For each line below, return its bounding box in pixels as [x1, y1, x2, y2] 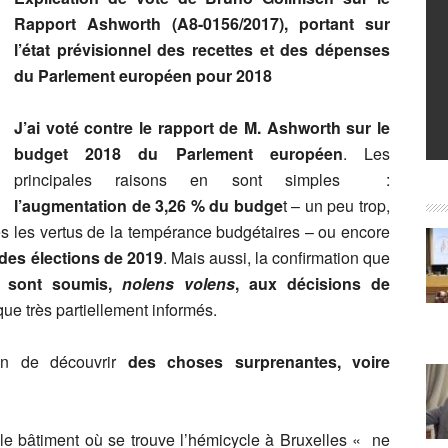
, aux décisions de [235, 272, 390, 295]
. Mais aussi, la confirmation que [162, 246, 390, 269]
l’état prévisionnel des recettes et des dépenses [14, 38, 390, 61]
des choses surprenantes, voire [127, 350, 390, 373]
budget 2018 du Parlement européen [14, 142, 343, 165]
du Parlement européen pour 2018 [14, 64, 272, 87]
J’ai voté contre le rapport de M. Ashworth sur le [14, 116, 390, 139]
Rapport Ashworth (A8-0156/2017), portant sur [14, 12, 390, 35]
